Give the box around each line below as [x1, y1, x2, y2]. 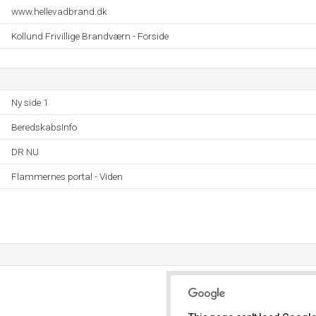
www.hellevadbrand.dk [11, 6, 107, 17]
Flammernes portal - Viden [11, 171, 123, 182]
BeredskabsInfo [11, 121, 77, 133]
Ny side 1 [11, 97, 49, 108]
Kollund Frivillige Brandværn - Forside [11, 30, 169, 42]
